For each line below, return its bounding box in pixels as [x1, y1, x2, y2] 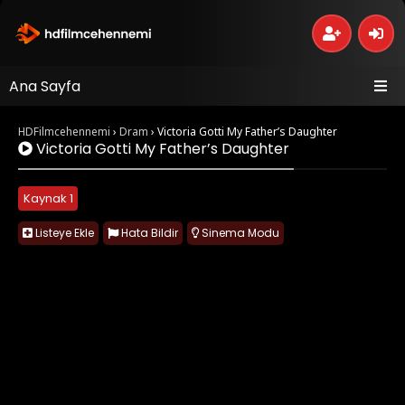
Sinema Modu [199, 225, 279, 240]
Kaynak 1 [24, 190, 73, 207]
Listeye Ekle [33, 225, 94, 240]
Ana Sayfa [9, 76, 80, 97]
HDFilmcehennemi [18, 124, 110, 139]
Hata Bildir [118, 225, 178, 240]
